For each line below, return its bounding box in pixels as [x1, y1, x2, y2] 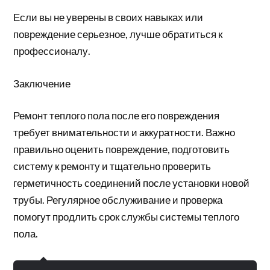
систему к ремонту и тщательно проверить [13, 160, 212, 172]
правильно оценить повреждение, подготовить [13, 143, 230, 155]
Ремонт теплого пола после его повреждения [13, 109, 220, 122]
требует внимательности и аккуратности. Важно [13, 126, 236, 139]
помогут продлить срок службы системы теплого [13, 210, 240, 223]
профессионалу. [13, 45, 91, 57]
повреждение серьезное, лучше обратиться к [13, 28, 223, 40]
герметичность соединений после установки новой [13, 177, 250, 189]
